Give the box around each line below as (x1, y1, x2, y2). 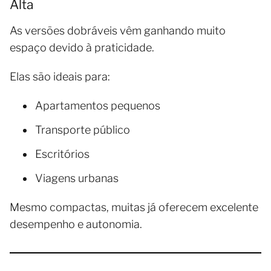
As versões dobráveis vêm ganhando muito (10, 24, 226, 37)
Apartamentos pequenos (35, 99, 160, 112)
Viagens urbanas (35, 171, 119, 184)
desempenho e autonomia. (10, 217, 142, 230)
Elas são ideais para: (10, 70, 110, 83)
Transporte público (35, 123, 130, 136)
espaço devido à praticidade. (10, 41, 154, 54)
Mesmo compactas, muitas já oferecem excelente (10, 200, 258, 214)
